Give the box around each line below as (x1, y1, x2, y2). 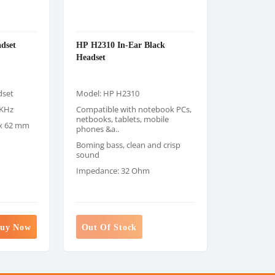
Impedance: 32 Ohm (76, 165, 150, 176)
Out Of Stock (81, 221, 137, 233)
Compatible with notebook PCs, (76, 104, 192, 115)
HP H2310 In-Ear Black (76, 39, 165, 50)
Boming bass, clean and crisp (76, 139, 180, 150)
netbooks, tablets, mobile (76, 114, 169, 125)
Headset (76, 51, 106, 63)
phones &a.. (76, 123, 119, 134)
